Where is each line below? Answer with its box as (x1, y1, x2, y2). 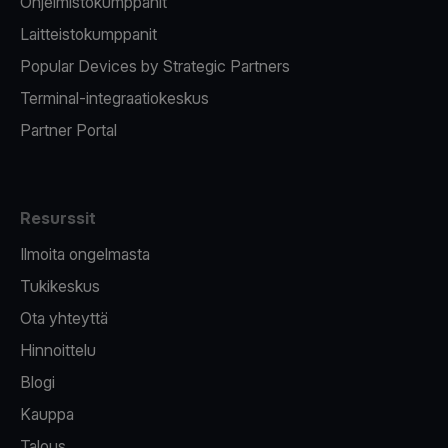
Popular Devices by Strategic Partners (20, 56, 290, 77)
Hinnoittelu (20, 340, 96, 361)
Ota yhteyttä (20, 308, 108, 329)
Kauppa (20, 404, 74, 425)
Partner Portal (20, 120, 117, 141)
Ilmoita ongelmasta (20, 244, 150, 265)
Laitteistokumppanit (20, 24, 157, 45)
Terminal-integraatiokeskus (20, 88, 209, 109)
